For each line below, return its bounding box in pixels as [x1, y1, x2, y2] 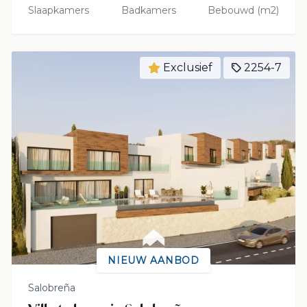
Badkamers [121, 4, 176, 16]
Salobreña [28, 281, 75, 294]
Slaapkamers [28, 4, 89, 16]
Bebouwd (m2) [208, 4, 279, 16]
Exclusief [163, 61, 212, 74]
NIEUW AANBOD [108, 254, 199, 267]
